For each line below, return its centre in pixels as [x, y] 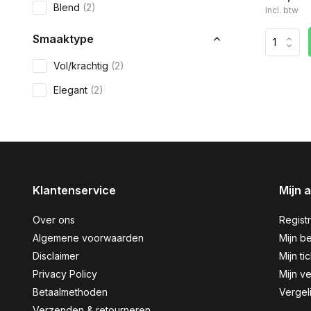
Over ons [54, 220]
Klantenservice [74, 190]
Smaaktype [63, 39]
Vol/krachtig [82, 66]
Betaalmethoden [70, 292]
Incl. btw [282, 10]
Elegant [72, 90]
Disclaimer [56, 256]
